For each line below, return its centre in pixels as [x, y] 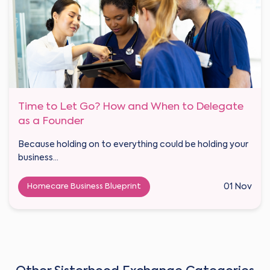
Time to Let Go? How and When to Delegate [131, 107]
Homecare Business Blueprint [84, 186]
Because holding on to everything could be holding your [133, 144]
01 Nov [238, 187]
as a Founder [51, 121]
